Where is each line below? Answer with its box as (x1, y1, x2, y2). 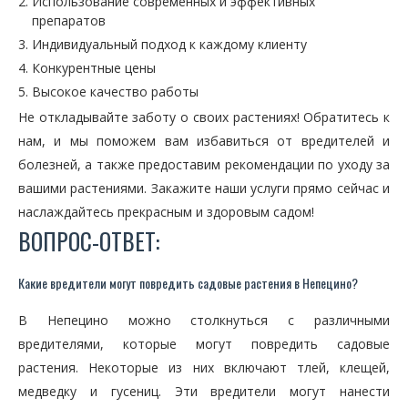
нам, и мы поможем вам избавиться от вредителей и (18, 132, 390, 149)
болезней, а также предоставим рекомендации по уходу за (18, 156, 390, 173)
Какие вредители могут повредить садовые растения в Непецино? (18, 273, 358, 292)
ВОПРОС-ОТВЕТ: (18, 224, 159, 258)
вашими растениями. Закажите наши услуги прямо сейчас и (18, 179, 390, 197)
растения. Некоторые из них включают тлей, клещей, (18, 359, 390, 376)
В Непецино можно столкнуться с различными (18, 311, 390, 329)
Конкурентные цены (32, 59, 156, 76)
